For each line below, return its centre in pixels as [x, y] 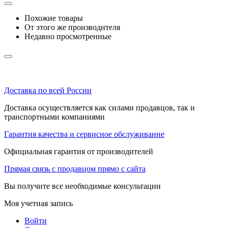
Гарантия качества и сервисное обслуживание [84, 134]
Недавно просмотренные [68, 36]
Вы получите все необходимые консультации [82, 186]
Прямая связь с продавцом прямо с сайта [75, 168]
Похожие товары [54, 18]
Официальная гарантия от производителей [79, 151]
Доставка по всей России [48, 90]
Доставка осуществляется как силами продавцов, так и [99, 107]
